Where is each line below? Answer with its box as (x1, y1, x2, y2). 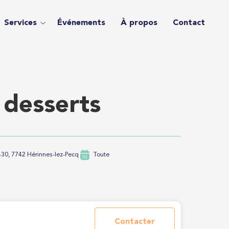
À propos (120, 19, 157, 27)
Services (4, 19, 37, 27)
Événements (57, 19, 105, 27)
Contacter (114, 218, 155, 226)
